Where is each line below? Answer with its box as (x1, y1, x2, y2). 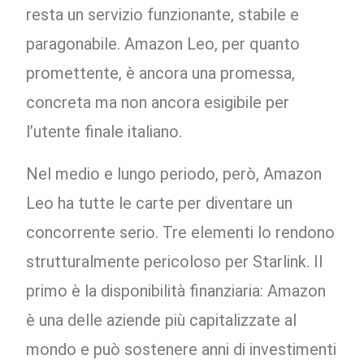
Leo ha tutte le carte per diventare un (26, 193, 293, 214)
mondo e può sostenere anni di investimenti (26, 340, 337, 360)
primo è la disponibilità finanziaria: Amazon (26, 281, 327, 301)
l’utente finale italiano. (26, 122, 183, 142)
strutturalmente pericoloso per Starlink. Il (26, 252, 323, 272)
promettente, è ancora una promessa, (26, 63, 296, 84)
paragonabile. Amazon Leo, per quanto (26, 34, 301, 54)
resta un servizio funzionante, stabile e (26, 5, 300, 25)
